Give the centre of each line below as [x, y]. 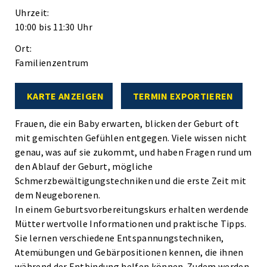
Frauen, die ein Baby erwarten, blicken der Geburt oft [127, 123]
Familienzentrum [52, 63]
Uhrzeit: [32, 13]
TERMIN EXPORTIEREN [183, 96]
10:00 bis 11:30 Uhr [54, 27]
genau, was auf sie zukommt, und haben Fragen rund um [133, 152]
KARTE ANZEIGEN [66, 96]
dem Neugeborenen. [58, 195]
